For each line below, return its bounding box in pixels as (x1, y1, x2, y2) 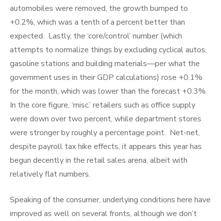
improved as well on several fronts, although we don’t (10, 208, 197, 219)
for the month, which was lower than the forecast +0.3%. (10, 86, 209, 97)
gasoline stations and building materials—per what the (10, 58, 200, 69)
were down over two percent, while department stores (10, 113, 201, 124)
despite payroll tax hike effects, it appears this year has (10, 141, 202, 152)
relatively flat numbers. (10, 169, 90, 180)
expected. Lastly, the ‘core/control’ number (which (10, 31, 182, 41)
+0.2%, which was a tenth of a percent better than (10, 17, 185, 28)
